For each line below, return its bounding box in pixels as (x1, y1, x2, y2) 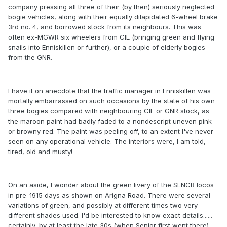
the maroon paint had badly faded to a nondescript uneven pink (8, 117, 212, 126)
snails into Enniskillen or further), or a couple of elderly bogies (8, 43, 205, 52)
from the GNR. (8, 53, 52, 62)
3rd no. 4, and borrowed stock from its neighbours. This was (8, 23, 201, 31)
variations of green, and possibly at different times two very (8, 201, 198, 210)
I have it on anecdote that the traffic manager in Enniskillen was (8, 87, 211, 95)
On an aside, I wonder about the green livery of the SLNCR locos (8, 181, 214, 190)
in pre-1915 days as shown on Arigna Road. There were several (8, 191, 210, 200)
